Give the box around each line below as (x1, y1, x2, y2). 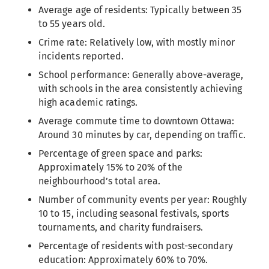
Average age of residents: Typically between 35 (38, 4, 242, 16)
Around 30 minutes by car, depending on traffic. (38, 128, 246, 141)
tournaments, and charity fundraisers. (38, 221, 203, 233)
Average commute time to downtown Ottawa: (38, 115, 235, 127)
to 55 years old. (38, 17, 105, 29)
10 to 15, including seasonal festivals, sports (38, 207, 229, 219)
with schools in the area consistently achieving (38, 82, 243, 94)
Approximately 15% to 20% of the (38, 161, 183, 173)
